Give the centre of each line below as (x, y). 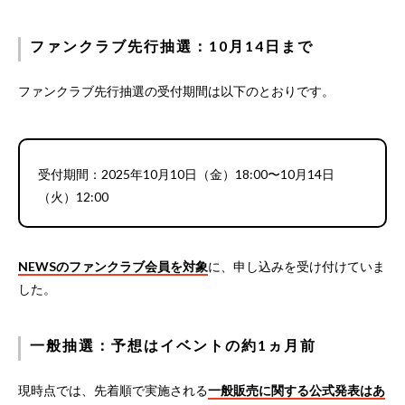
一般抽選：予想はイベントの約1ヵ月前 (173, 344)
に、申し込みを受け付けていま (297, 266)
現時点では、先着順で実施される (113, 390)
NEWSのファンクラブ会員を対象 (113, 266)
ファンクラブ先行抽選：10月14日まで (172, 45)
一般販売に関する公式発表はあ (297, 390)
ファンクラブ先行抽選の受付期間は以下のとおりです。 (176, 90)
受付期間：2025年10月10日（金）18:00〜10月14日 (186, 174)
